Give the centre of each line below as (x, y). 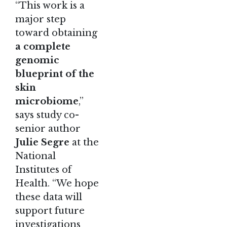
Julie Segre (42, 143)
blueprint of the (55, 74)
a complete (43, 47)
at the (84, 143)
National (35, 156)
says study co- (47, 115)
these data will (49, 197)
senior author (48, 129)
